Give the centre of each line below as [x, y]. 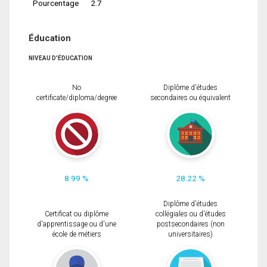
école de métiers [77, 235]
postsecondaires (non [190, 224]
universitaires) [190, 235]
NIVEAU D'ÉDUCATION [60, 58]
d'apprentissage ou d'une [77, 224]
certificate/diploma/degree [77, 98]
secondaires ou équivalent [190, 98]
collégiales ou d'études [190, 214]
